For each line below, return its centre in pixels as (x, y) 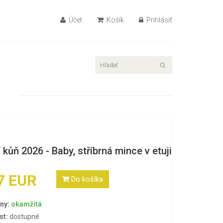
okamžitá (26, 204)
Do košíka (87, 179)
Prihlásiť (159, 20)
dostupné (23, 217)
